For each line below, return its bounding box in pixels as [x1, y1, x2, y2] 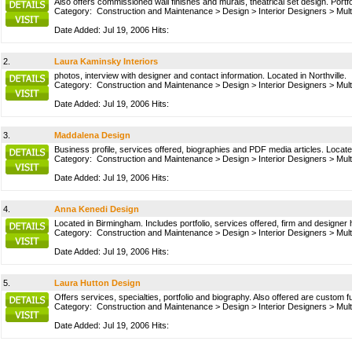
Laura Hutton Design [54, 278, 141, 288]
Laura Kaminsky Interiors [54, 57, 158, 66]
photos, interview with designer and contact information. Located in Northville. [54, 71, 346, 80]
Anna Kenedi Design [54, 204, 139, 214]
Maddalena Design [54, 130, 130, 140]
